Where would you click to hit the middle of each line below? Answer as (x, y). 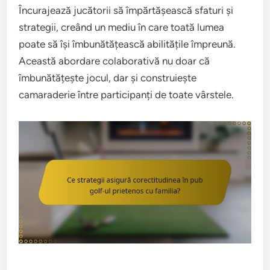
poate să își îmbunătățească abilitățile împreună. (127, 44)
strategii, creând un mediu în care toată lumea (122, 27)
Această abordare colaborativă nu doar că (115, 61)
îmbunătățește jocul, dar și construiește (108, 78)
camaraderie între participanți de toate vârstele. (127, 95)
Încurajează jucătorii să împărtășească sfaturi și (126, 11)
